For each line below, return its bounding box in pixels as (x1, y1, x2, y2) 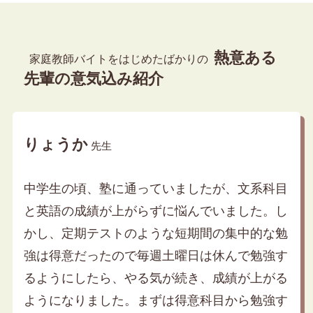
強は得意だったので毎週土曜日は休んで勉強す (23, 249, 288, 263)
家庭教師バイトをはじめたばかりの (29, 53, 208, 66)
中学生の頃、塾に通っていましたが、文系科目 (23, 182, 288, 196)
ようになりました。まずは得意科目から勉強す (23, 293, 288, 308)
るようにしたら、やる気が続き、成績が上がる (23, 271, 288, 286)
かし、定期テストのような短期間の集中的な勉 (23, 226, 288, 241)
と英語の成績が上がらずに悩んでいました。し (23, 204, 288, 219)
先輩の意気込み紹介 (23, 70, 163, 88)
